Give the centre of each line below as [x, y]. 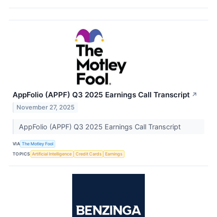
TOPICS [22, 154]
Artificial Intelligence [52, 154]
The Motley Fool [38, 144]
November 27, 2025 [46, 107]
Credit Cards [88, 154]
